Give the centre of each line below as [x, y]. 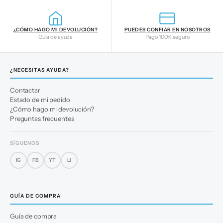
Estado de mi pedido [40, 99]
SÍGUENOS [25, 143]
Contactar [25, 90]
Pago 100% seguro [167, 37]
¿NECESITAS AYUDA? [40, 70]
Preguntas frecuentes [42, 118]
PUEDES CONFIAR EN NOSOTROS [167, 29]
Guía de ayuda [56, 37]
